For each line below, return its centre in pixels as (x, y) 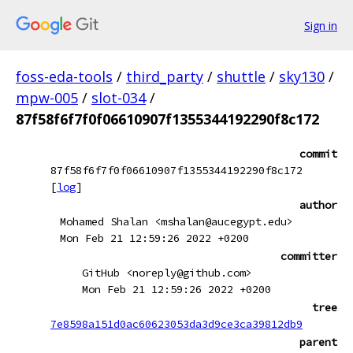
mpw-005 (47, 98)
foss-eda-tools (64, 76)
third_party (165, 76)
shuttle (241, 76)
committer (309, 256)
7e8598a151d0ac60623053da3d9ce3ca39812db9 (176, 324)
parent (318, 342)
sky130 (302, 76)
